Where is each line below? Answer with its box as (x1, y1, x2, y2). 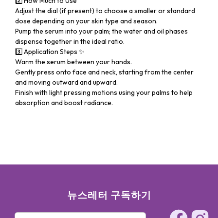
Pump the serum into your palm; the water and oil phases (15, 27, 188, 36)
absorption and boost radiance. (15, 98, 116, 107)
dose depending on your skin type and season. (15, 17, 158, 25)
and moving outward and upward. (15, 78, 118, 87)
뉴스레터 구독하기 (67, 189, 151, 201)
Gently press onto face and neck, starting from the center (15, 68, 194, 76)
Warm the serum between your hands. (15, 57, 132, 66)
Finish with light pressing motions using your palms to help (15, 88, 193, 97)
